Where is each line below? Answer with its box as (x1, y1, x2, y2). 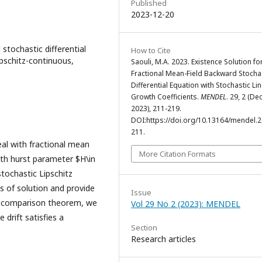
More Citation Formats (139, 148, 216, 159)
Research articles (131, 233, 196, 244)
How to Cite (131, 44, 171, 56)
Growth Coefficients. (131, 91, 201, 102)
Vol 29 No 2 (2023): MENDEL (131, 198, 240, 209)
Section (131, 222, 157, 233)
